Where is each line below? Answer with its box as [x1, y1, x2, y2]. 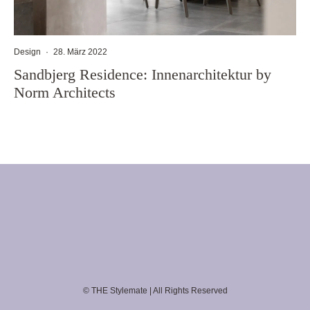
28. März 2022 [53, 46, 107, 57]
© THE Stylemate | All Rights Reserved [82, 285, 228, 295]
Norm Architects [14, 83, 116, 101]
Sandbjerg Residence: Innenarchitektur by [14, 65, 271, 83]
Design [14, 46, 41, 57]
